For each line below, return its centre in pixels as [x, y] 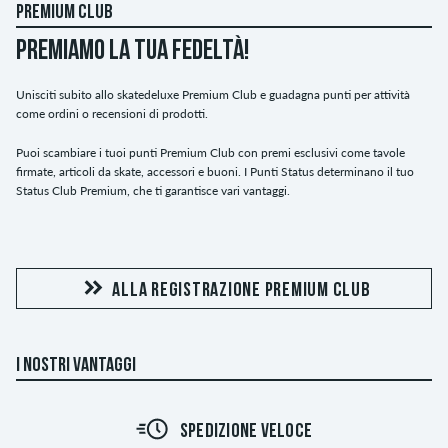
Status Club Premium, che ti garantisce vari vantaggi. [153, 191]
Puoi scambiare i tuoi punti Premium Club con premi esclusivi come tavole [210, 153]
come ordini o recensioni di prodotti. [112, 114]
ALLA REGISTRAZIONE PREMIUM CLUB [241, 291]
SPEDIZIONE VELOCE [246, 432]
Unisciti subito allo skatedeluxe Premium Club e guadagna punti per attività [213, 95]
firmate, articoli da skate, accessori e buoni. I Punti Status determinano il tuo [215, 172]
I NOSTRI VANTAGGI [76, 366]
